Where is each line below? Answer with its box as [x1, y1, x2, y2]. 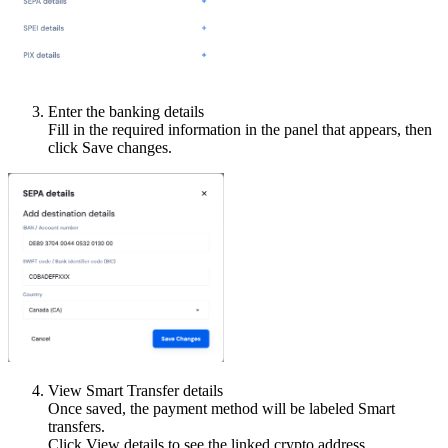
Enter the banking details [48, 103, 204, 121]
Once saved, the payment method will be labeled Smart [48, 400, 395, 418]
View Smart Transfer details [48, 382, 223, 400]
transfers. [48, 418, 105, 436]
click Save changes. [48, 139, 172, 157]
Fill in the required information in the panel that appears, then [48, 121, 432, 139]
